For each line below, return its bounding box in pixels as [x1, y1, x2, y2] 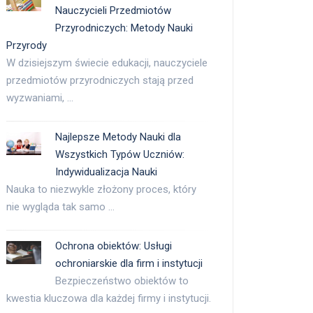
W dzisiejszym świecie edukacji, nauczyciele [6, 57, 208, 70]
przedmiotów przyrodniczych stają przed [6, 74, 194, 87]
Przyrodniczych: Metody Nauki [55, 22, 193, 35]
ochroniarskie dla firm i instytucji [55, 257, 203, 270]
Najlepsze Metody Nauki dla [55, 131, 181, 144]
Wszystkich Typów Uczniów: [55, 148, 184, 161]
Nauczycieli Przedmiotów [55, 4, 171, 17]
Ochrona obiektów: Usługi [55, 240, 172, 253]
